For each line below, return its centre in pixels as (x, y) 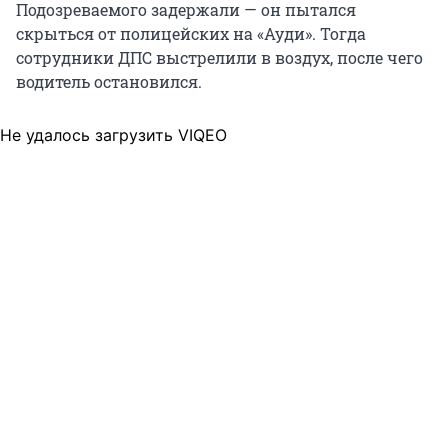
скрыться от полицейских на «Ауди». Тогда (191, 33)
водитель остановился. (109, 81)
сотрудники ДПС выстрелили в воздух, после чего (219, 57)
